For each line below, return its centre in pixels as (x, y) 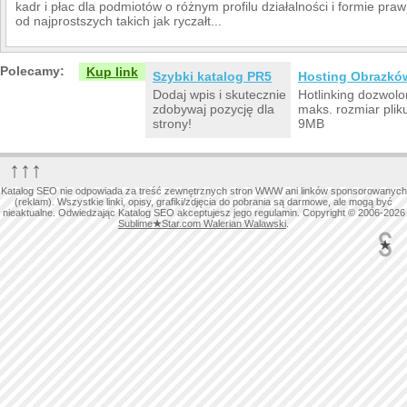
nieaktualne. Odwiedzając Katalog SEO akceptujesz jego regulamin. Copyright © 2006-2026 (203, 212)
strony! (172, 123)
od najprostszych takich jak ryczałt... (119, 20)
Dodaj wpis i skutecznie (219, 94)
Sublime (135, 223)
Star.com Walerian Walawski (224, 223)
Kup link (112, 71)
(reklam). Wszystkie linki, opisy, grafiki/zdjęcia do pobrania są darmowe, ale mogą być (203, 201)
